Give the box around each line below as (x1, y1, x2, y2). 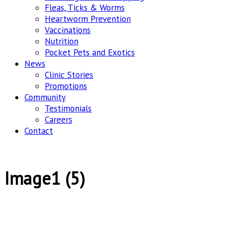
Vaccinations (45, 24, 91, 36)
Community (24, 92, 66, 103)
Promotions (45, 80, 87, 92)
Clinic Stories (45, 69, 93, 80)
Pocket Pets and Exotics (45, 47, 135, 58)
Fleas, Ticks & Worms (45, 2, 125, 13)
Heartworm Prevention (45, 13, 131, 24)
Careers (45, 114, 72, 125)
